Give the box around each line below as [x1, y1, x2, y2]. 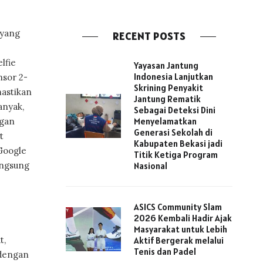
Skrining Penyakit [133, 82, 203, 94]
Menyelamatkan [133, 116, 197, 127]
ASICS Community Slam [133, 201, 222, 213]
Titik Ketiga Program [133, 149, 218, 161]
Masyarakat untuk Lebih [133, 224, 227, 235]
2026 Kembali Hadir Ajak [133, 213, 232, 224]
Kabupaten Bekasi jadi [133, 138, 222, 150]
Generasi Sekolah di [133, 127, 213, 139]
